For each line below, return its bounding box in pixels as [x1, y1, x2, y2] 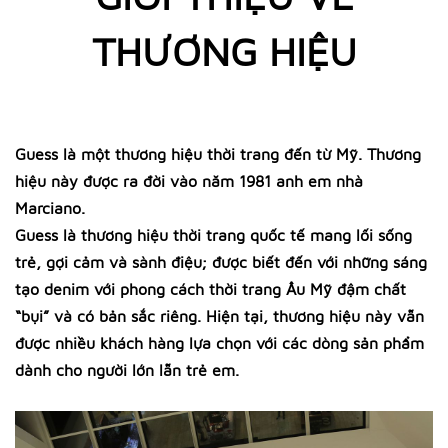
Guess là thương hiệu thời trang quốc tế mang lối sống [15, 226, 412, 244]
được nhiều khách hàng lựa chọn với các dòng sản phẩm [15, 334, 424, 352]
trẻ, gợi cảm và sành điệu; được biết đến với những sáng [15, 253, 427, 271]
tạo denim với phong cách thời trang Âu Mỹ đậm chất [15, 280, 406, 298]
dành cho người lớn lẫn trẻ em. [15, 361, 239, 379]
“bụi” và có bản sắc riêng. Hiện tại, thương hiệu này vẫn [15, 307, 424, 325]
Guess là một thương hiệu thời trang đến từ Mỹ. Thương [15, 145, 421, 163]
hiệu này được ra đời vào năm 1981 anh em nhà [15, 172, 363, 190]
